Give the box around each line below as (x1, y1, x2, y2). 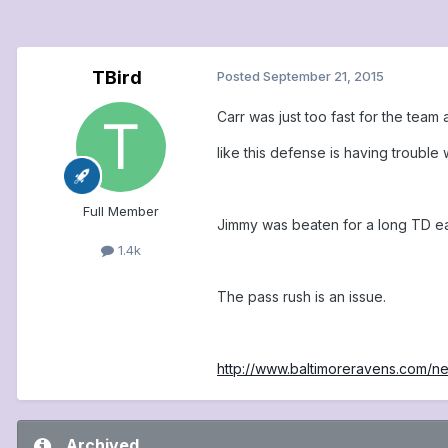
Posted (217, 68, 263, 85)
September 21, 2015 (263, 68, 384, 85)
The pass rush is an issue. (217, 288, 386, 306)
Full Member (83, 203, 159, 220)
